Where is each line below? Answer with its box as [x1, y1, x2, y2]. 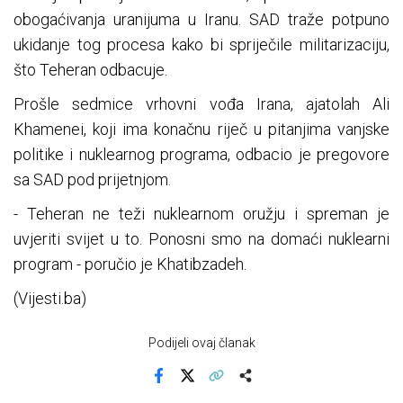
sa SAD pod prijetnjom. [13, 170, 171, 190]
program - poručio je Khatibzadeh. [13, 255, 246, 274]
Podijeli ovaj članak [148, 336, 255, 351]
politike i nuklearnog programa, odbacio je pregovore [13, 145, 390, 165]
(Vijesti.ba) [13, 289, 86, 309]
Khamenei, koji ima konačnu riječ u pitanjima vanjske [13, 120, 390, 139]
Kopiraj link [214, 381, 273, 395]
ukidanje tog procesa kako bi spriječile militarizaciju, [13, 35, 390, 55]
